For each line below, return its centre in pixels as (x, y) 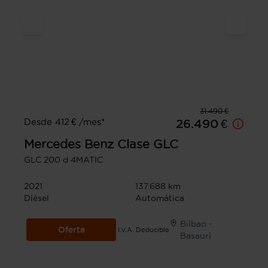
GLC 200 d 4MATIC (63, 160)
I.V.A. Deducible (144, 230)
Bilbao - (197, 224)
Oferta (71, 230)
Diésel (36, 198)
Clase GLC (148, 144)
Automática (160, 198)
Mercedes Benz (69, 144)
